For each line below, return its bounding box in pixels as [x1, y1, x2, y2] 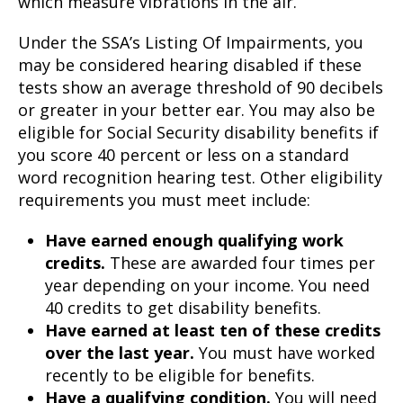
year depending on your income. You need [45, 274, 370, 296]
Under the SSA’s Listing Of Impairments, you [18, 31, 363, 53]
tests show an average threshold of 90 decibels [18, 76, 383, 98]
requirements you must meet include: [18, 189, 310, 210]
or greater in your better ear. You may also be [18, 99, 375, 121]
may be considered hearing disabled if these [18, 54, 362, 76]
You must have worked [199, 342, 375, 363]
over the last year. [45, 342, 199, 363]
